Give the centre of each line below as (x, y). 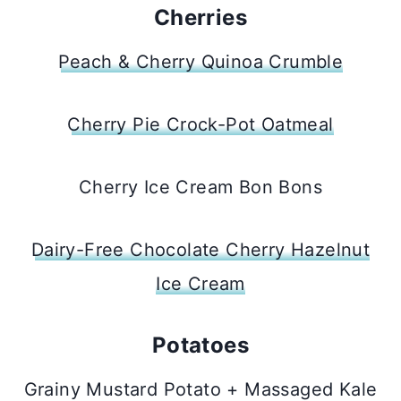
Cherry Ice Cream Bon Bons (200, 187)
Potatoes (200, 345)
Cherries (200, 17)
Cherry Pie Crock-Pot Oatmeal (200, 124)
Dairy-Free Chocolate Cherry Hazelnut (200, 249)
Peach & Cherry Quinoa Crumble (200, 61)
